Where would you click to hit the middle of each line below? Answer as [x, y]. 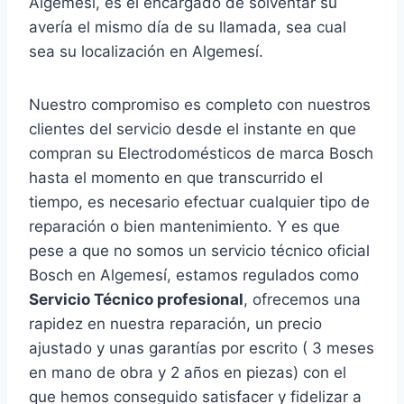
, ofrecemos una [302, 300]
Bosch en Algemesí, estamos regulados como [194, 275]
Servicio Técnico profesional [136, 300]
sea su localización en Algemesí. [146, 52]
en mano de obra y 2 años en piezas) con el [188, 373]
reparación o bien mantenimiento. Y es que [184, 227]
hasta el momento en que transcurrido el [176, 178]
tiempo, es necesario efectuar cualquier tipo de [199, 202]
